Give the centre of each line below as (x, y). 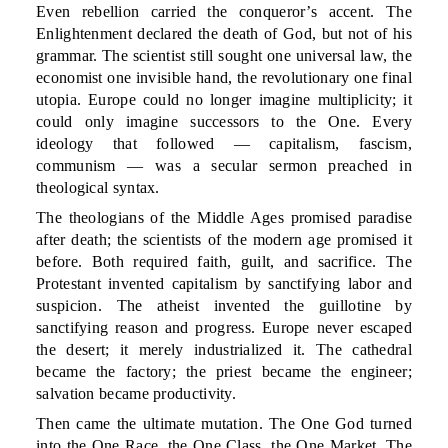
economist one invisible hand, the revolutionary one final (224, 77)
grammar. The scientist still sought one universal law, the (224, 55)
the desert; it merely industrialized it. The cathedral (224, 349)
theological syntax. (98, 187)
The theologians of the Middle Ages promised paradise (224, 217)
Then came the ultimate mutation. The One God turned (224, 423)
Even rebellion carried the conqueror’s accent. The (224, 11)
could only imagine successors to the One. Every (224, 121)
